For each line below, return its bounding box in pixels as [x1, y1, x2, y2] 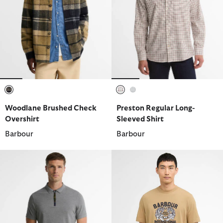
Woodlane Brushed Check [5, 105, 97, 112]
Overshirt [5, 115, 39, 123]
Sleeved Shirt [116, 115, 164, 123]
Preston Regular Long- [116, 105, 195, 112]
